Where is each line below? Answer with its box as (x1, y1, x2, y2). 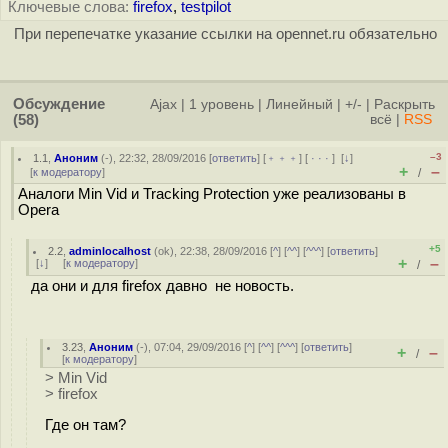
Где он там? (45, 416, 126, 433)
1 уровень (189, 97, 254, 112)
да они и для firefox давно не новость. (31, 278, 294, 294)
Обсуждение (13, 96, 105, 112)
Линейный (266, 97, 333, 112)
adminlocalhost (69, 245, 152, 257)
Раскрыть (374, 97, 435, 112)
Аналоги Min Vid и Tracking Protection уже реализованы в (18, 186, 406, 202)
